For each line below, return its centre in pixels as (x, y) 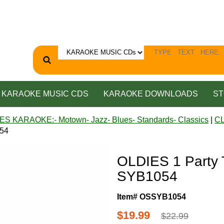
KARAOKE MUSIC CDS (45, 93)
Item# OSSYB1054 (151, 196)
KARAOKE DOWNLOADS (150, 93)
